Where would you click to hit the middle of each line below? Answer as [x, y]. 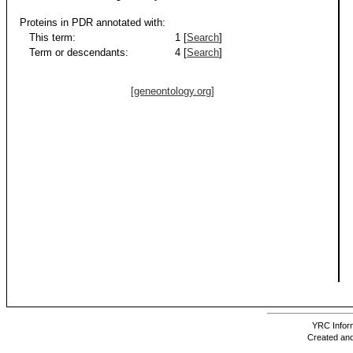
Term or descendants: [74, 52]
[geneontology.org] [173, 91]
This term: [48, 37]
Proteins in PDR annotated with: [93, 22]
